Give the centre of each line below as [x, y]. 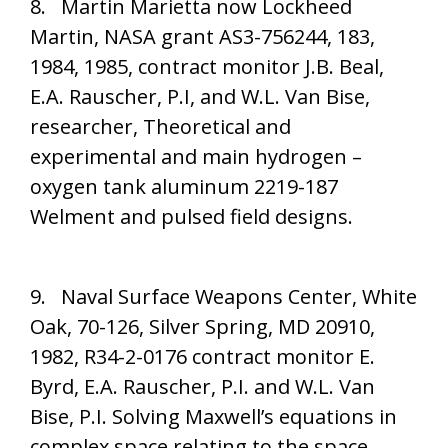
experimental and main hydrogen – [196, 156]
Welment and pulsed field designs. [191, 216]
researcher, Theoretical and [160, 126]
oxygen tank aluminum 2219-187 [184, 186]
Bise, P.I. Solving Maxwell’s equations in [213, 416]
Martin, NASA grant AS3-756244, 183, [202, 36]
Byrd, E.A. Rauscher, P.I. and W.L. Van [202, 386]
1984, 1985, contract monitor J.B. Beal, [207, 66]
